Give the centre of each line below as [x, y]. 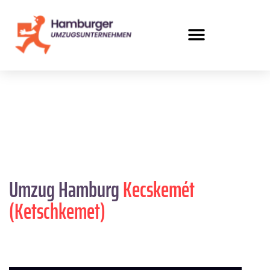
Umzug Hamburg [66, 189]
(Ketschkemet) [57, 211]
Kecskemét [159, 189]
